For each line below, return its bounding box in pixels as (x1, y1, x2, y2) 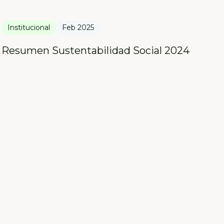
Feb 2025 (61, 23, 94, 32)
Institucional (7, 23, 50, 32)
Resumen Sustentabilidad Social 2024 (1, 44, 189, 57)
